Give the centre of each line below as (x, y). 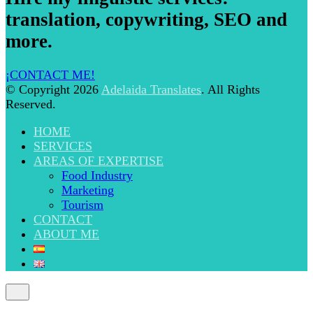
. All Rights (231, 89)
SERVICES (63, 146)
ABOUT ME (66, 234)
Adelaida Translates (151, 89)
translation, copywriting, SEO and (146, 19)
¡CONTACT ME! (50, 75)
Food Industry (97, 175)
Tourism (82, 205)
